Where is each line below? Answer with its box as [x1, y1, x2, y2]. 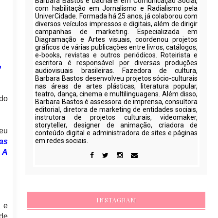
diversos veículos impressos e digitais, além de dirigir [35, 20, 198, 28]
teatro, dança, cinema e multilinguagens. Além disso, [35, 90, 198, 98]
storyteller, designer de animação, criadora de [35, 121, 198, 129]
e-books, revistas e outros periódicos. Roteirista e [35, 51, 198, 59]
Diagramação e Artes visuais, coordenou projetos [35, 36, 198, 44]
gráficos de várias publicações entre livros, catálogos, [35, 43, 198, 52]
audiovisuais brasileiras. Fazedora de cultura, [35, 67, 198, 75]
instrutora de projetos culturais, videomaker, [35, 113, 198, 122]
